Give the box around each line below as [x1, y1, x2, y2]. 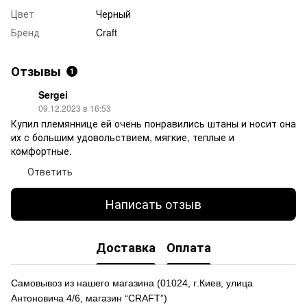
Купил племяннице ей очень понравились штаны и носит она [11, 116, 296, 130]
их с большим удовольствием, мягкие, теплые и [11, 130, 234, 144]
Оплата [167, 238, 211, 257]
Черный [96, 6, 131, 21]
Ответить [27, 164, 73, 178]
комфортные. [11, 143, 72, 158]
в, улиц [216, 277, 247, 288]
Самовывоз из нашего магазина [11, 277, 154, 288]
